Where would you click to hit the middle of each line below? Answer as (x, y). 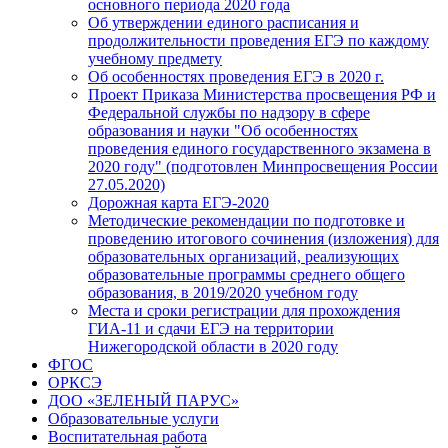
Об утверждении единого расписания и (223, 22)
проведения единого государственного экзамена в (259, 148)
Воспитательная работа (127, 436)
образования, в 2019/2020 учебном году (223, 292)
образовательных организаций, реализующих (243, 256)
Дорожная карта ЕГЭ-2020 (178, 202)
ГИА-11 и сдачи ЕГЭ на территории (211, 328)
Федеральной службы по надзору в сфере (229, 112)
